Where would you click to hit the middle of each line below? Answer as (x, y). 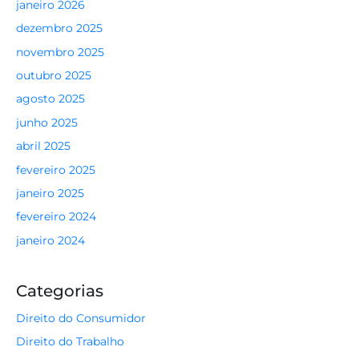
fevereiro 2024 (56, 217)
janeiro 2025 (50, 193)
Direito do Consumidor (81, 318)
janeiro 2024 (50, 240)
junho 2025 (47, 122)
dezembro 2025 (59, 28)
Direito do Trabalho (70, 342)
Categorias (60, 290)
